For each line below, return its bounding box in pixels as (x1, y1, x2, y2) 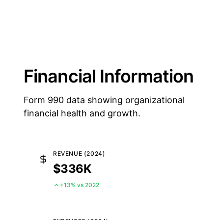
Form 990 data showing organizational (24, 95, 185, 105)
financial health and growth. (24, 108, 140, 118)
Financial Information (24, 65, 194, 87)
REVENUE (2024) (53, 150, 106, 157)
